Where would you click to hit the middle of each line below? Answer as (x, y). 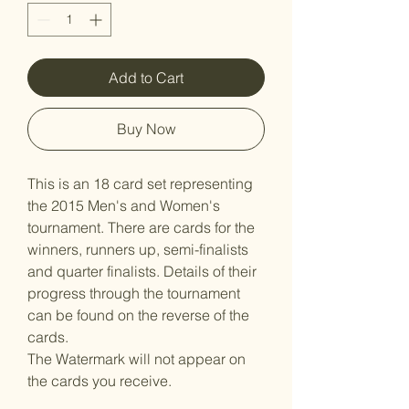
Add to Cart (146, 78)
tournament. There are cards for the (141, 227)
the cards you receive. (100, 381)
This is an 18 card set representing (140, 184)
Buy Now (146, 129)
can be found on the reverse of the (138, 315)
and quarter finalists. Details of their (142, 271)
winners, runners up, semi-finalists (138, 249)
